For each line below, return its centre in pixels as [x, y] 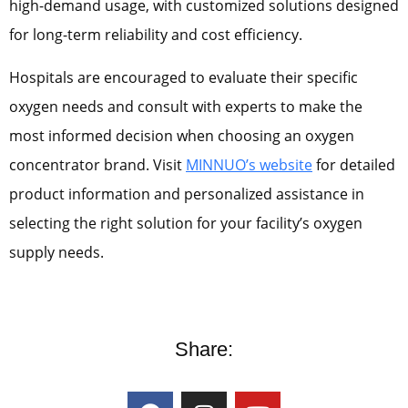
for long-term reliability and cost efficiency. [156, 35]
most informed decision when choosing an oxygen [182, 135]
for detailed [354, 164]
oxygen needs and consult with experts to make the [186, 106]
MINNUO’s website [249, 164]
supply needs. [56, 252]
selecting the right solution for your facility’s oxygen [186, 223]
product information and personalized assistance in [187, 194]
